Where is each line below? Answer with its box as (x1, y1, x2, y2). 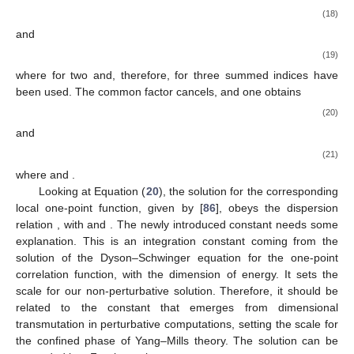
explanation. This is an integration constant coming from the (16, 234, 338, 247)
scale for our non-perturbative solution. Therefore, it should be (16, 284, 338, 297)
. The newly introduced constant (110, 217, 277, 231)
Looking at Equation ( (38, 184, 146, 198)
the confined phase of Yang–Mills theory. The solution (16, 333, 303, 347)
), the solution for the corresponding (158, 184, 339, 198)
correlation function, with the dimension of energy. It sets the (16, 267, 338, 281)
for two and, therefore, (51, 69, 175, 82)
